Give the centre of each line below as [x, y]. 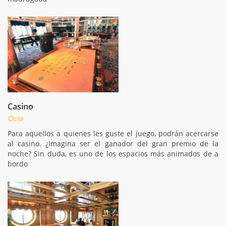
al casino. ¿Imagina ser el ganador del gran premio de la [113, 143]
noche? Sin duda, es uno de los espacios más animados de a [113, 153]
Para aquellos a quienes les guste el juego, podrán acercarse [113, 133]
